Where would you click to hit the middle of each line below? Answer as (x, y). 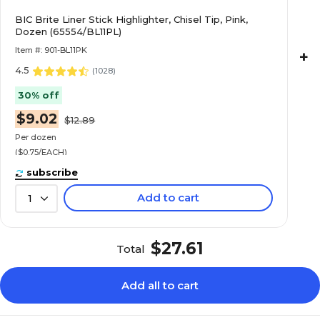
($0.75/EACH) (41, 152)
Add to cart (169, 197)
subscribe (52, 172)
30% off (39, 95)
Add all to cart (160, 285)
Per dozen (36, 137)
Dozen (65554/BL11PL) (69, 31)
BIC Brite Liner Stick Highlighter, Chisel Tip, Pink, (132, 19)
